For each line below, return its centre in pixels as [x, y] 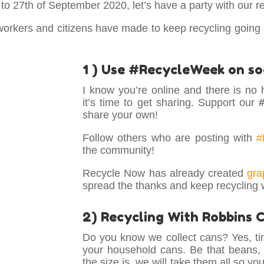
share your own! [121, 115]
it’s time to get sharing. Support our [171, 102]
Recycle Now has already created [165, 173]
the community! [119, 150]
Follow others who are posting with [170, 138]
